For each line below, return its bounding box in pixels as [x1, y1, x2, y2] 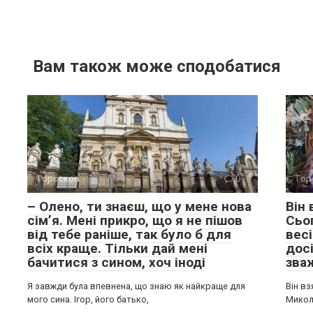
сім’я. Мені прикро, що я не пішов [27, 212, 242, 228]
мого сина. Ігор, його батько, [27, 294, 149, 305]
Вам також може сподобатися [32, 57, 281, 76]
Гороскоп [38, 173, 79, 184]
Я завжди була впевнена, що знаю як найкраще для [27, 281, 245, 291]
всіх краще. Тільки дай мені [27, 240, 208, 256]
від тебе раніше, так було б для [27, 226, 231, 242]
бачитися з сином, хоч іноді [27, 254, 205, 270]
